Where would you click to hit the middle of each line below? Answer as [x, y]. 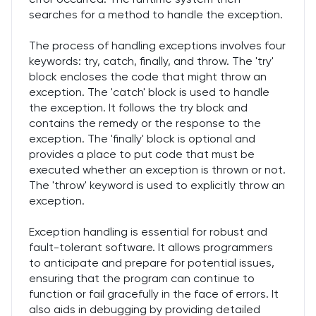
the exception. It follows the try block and [138, 108]
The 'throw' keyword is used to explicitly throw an [157, 185]
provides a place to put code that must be [142, 154]
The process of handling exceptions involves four [157, 45]
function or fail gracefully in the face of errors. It [154, 294]
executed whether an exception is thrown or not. [157, 170]
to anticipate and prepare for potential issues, [152, 263]
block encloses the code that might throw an [148, 77]
